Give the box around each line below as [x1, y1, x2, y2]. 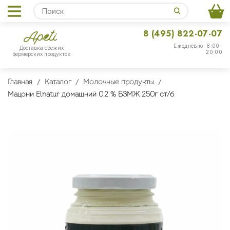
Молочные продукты [83, 79, 154, 86]
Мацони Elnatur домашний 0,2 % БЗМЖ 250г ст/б [8, 91, 174, 99]
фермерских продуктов [13, 51, 70, 57]
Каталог [44, 79, 71, 86]
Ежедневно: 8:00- [174, 43, 222, 49]
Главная [8, 79, 32, 86]
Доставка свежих [20, 45, 64, 51]
